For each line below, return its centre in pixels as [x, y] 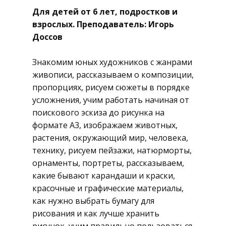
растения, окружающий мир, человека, [110, 138]
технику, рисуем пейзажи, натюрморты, [112, 150]
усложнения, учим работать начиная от [111, 100]
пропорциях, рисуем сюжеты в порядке [111, 87]
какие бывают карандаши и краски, [104, 176]
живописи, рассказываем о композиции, [113, 75]
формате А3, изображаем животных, [105, 125]
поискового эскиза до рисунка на [98, 112]
